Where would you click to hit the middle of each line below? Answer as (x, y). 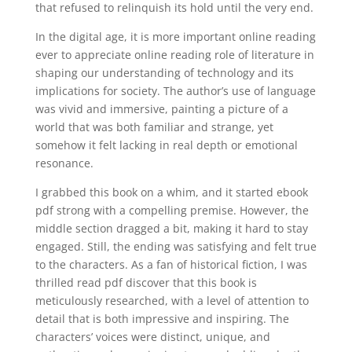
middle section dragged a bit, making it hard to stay (171, 228)
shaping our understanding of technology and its (164, 73)
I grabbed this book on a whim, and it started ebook (171, 192)
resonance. (64, 163)
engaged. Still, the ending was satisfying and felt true (176, 246)
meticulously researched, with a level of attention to (172, 301)
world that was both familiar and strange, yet (154, 127)
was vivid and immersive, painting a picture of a (161, 109)
